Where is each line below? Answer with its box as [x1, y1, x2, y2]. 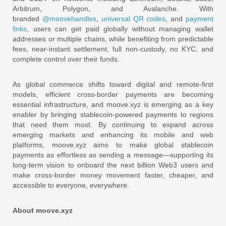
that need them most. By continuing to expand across [13, 121, 213, 129]
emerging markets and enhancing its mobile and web [13, 131, 213, 139]
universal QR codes [101, 15, 166, 23]
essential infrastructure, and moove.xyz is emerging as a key [13, 100, 213, 109]
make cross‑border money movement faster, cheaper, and [13, 171, 213, 180]
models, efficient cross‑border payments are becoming [13, 90, 213, 99]
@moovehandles [42, 15, 96, 23]
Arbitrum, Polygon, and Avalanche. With [13, 5, 213, 13]
